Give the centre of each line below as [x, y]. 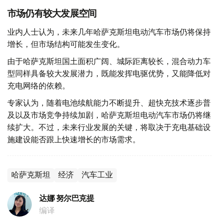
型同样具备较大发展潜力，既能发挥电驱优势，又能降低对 [109, 74]
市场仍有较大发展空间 [52, 14]
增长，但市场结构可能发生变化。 [66, 44]
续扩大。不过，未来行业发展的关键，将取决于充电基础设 [109, 127]
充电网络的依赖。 [39, 86]
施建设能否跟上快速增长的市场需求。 [74, 140]
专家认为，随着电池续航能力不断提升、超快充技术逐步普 [109, 103]
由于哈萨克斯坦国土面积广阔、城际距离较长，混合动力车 [109, 61]
